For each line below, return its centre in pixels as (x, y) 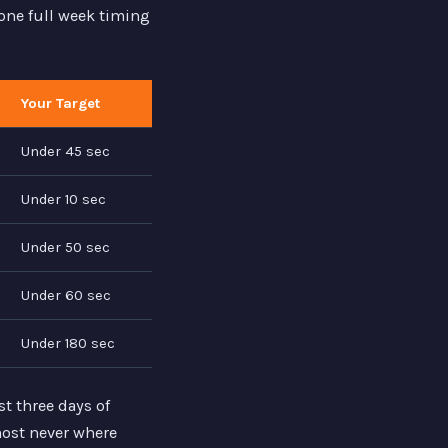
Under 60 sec (65, 296)
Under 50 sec (65, 248)
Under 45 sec (65, 152)
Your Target (60, 104)
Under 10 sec (63, 200)
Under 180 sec (67, 344)
